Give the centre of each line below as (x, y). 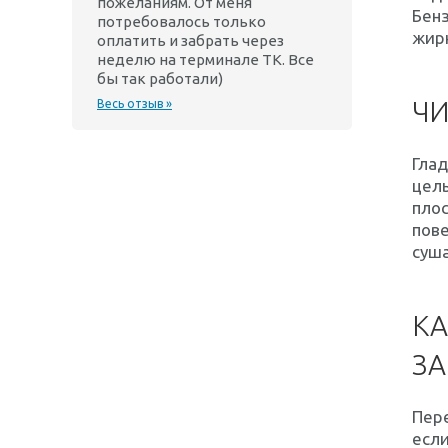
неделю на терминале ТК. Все (205, 59)
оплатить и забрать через (190, 40)
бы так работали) (160, 78)
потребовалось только (181, 21)
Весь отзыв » (134, 103)
